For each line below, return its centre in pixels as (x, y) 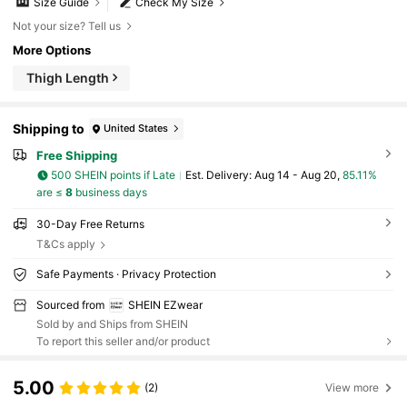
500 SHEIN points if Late (114, 175)
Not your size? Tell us (67, 25)
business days (109, 192)
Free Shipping (76, 155)
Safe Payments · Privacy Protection (126, 273)
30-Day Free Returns (90, 223)
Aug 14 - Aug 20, (298, 175)
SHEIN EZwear (165, 304)
